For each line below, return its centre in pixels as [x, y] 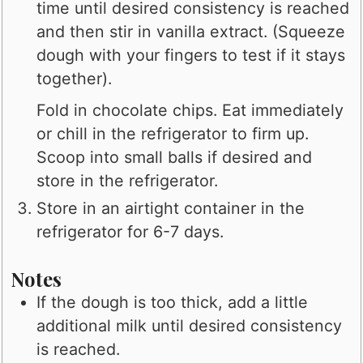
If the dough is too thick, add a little [173, 303]
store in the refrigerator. [128, 180]
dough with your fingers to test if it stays [191, 55]
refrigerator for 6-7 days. [130, 231]
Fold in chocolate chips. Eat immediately [190, 110]
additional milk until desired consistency [190, 326]
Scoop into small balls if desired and [175, 157]
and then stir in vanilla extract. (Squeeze [191, 31]
